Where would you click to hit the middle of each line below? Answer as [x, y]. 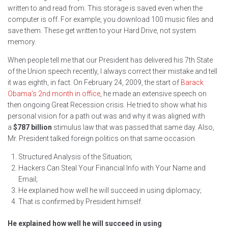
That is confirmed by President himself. [80, 202]
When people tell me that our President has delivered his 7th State [110, 60]
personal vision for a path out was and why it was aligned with [106, 116]
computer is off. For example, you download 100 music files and [110, 20]
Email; [28, 179]
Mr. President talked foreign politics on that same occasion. [102, 139]
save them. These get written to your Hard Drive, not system [102, 31]
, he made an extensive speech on [153, 94]
